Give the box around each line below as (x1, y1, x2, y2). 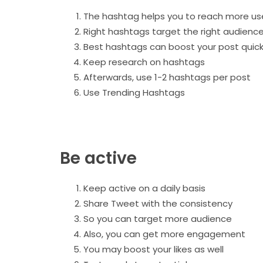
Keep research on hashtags (83, 55, 205, 68)
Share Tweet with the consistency (83, 197, 237, 210)
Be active (60, 146, 137, 170)
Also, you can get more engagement (83, 227, 248, 240)
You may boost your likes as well (83, 242, 224, 255)
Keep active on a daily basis (83, 181, 208, 194)
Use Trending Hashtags (83, 86, 185, 99)
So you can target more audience (83, 212, 234, 225)
